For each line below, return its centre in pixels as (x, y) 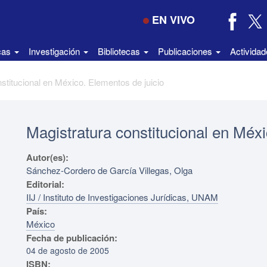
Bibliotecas (120, 51)
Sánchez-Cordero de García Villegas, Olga (109, 170)
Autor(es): (49, 157)
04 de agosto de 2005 (68, 250)
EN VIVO (173, 20)
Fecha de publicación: (72, 238)
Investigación (55, 51)
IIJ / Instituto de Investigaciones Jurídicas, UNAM (122, 197)
